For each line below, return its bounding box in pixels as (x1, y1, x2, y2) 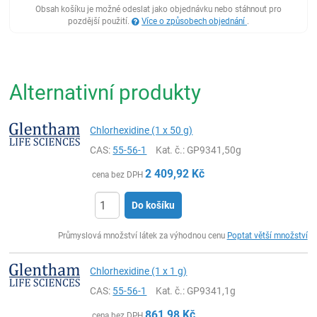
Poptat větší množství (226, 231, 308, 241)
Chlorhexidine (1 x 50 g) (90, 125, 193, 136)
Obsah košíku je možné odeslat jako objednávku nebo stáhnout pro (35, 4, 282, 14)
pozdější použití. (68, 16, 132, 26)
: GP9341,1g (183, 285, 236, 296)
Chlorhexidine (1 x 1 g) (90, 265, 188, 277)
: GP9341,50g (183, 144, 242, 156)
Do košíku (132, 200, 175, 211)
